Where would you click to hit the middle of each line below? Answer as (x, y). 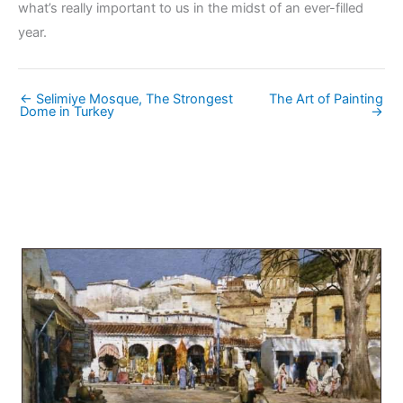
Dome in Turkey (67, 111)
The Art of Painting (326, 99)
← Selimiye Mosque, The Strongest (126, 99)
